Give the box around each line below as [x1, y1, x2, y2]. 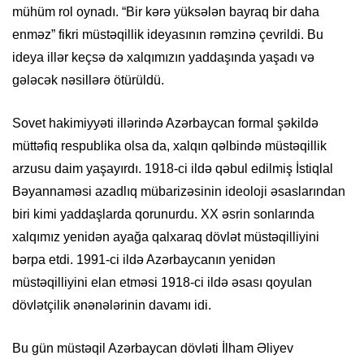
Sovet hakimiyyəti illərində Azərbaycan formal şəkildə [12, 116, 318, 131]
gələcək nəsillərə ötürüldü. [12, 73, 164, 88]
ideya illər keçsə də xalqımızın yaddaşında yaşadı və [12, 50, 314, 65]
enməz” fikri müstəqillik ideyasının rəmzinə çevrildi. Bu [12, 28, 323, 42]
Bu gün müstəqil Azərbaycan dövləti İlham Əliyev [12, 341, 293, 356]
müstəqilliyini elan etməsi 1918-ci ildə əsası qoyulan [12, 275, 312, 290]
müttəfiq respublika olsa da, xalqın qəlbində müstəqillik [12, 139, 327, 154]
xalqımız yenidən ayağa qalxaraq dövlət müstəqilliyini [12, 230, 319, 245]
